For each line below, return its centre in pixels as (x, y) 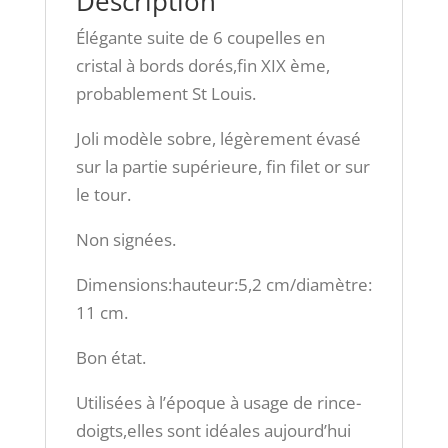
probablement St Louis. (165, 94)
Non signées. (125, 240)
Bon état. (110, 358)
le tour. (103, 195)
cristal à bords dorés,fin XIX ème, (202, 66)
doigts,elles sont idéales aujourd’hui (213, 431)
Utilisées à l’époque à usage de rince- (218, 403)
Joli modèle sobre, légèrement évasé (218, 139)
